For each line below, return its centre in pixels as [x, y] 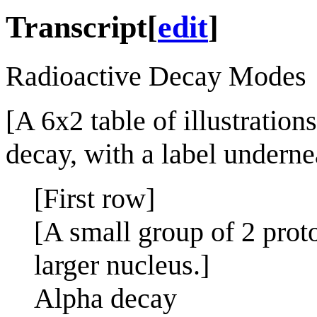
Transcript [76, 27]
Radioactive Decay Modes [156, 76]
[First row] [94, 198]
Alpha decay [105, 298]
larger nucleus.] [122, 265]
